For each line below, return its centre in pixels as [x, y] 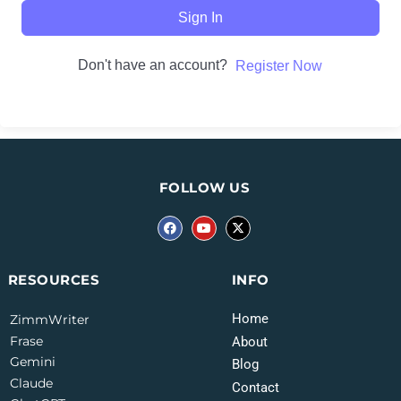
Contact [256, 387]
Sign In [200, 17]
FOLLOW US [205, 187]
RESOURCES [54, 280]
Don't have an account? [156, 65]
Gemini [32, 362]
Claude [31, 383]
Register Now [279, 65]
